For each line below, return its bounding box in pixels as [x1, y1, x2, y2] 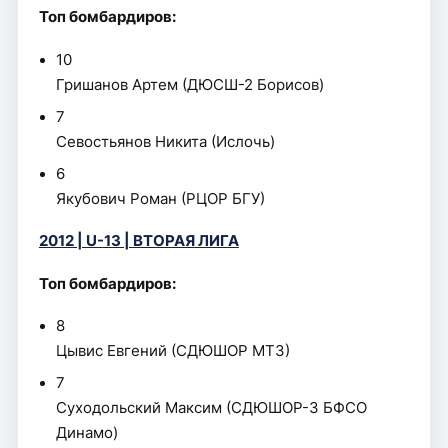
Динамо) [56, 424, 119, 442]
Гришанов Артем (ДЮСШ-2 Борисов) [56, 75, 325, 94]
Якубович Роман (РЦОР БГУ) [56, 189, 266, 208]
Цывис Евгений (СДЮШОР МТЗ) [56, 342, 291, 360]
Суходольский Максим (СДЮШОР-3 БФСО [56, 399, 368, 417]
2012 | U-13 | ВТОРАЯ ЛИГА [38, 232, 239, 250]
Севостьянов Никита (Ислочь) [56, 132, 276, 151]
